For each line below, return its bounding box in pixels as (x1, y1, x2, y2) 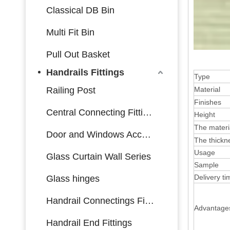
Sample (194, 160, 219, 169)
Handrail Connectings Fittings (145, 195, 154, 206)
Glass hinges (46, 173, 100, 184)
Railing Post (46, 85, 95, 95)
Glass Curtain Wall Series (46, 151, 151, 162)
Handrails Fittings (46, 67, 124, 78)
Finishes (194, 98, 221, 106)
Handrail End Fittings (46, 217, 132, 228)
